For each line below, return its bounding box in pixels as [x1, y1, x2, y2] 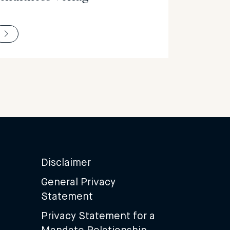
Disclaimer [41, 157, 91, 168]
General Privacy [41, 176, 116, 188]
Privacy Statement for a [41, 210, 155, 222]
